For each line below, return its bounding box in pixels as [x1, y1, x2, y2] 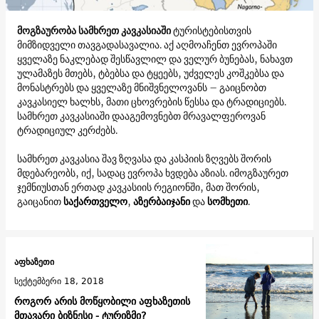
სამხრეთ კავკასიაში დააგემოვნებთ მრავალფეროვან [17, 109, 266, 122]
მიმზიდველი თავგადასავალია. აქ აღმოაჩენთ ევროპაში [17, 38, 277, 51]
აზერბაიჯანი [133, 194, 190, 208]
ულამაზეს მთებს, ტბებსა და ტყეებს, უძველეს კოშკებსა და [17, 66, 284, 80]
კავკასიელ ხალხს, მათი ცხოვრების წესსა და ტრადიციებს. [17, 95, 286, 108]
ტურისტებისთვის [171, 23, 251, 37]
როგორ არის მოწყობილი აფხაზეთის [14, 293, 190, 310]
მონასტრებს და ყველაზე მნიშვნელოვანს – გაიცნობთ [17, 80, 266, 94]
